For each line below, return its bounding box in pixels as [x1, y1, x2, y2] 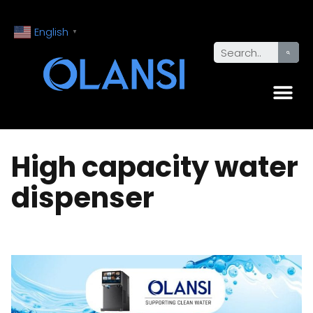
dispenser [11, 178, 154, 217]
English [34, 24, 68, 39]
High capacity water [11, 147, 298, 187]
